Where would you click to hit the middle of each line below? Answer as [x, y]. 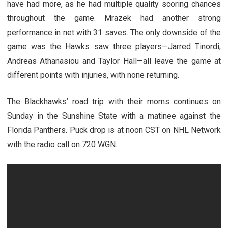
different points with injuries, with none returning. [93, 75]
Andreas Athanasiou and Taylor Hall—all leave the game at [114, 61]
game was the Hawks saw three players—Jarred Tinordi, [114, 46]
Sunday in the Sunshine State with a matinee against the [114, 116]
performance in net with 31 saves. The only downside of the [114, 32]
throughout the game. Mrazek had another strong [114, 18]
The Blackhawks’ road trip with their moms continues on [114, 101]
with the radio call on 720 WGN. [62, 144]
